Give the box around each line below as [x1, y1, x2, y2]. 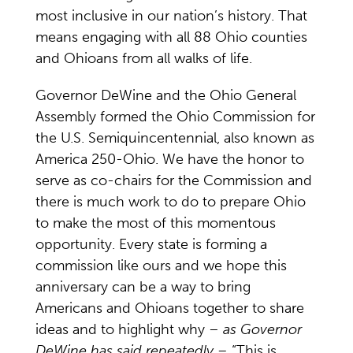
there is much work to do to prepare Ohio [35, 192, 306, 210]
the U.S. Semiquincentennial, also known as [35, 128, 314, 147]
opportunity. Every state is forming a [35, 235, 267, 253]
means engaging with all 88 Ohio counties [35, 28, 307, 46]
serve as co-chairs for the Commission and [35, 171, 312, 189]
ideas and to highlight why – [35, 320, 223, 338]
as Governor [223, 320, 302, 338]
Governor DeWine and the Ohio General [35, 86, 296, 104]
